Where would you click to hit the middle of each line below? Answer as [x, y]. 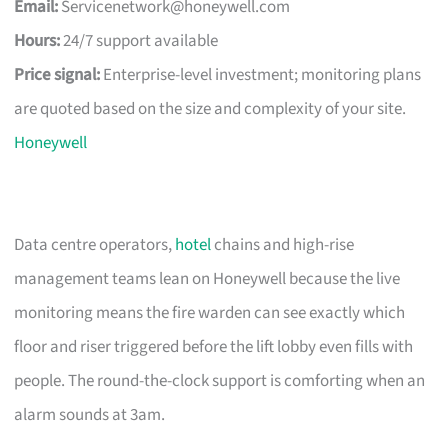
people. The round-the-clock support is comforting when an [220, 380]
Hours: [37, 40]
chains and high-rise [283, 244]
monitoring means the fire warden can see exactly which [210, 312]
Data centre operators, [95, 244]
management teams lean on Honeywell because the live [207, 278]
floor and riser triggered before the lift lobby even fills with [214, 346]
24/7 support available [139, 40]
